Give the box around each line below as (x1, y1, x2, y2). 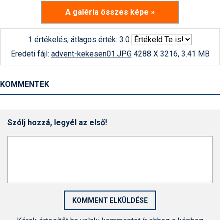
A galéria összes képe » (65, 7, 155, 17)
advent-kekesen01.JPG (51, 49, 132, 58)
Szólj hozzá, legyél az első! (7, 118, 107, 127)
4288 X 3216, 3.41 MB (131, 49, 210, 58)
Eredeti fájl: (10, 49, 51, 58)
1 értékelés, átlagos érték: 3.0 (28, 35, 130, 44)
